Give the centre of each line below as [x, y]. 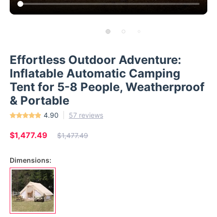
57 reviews [86, 115]
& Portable [39, 101]
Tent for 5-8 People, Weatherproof [107, 87]
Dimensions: [31, 160]
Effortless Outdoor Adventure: [95, 60]
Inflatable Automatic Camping [95, 73]
